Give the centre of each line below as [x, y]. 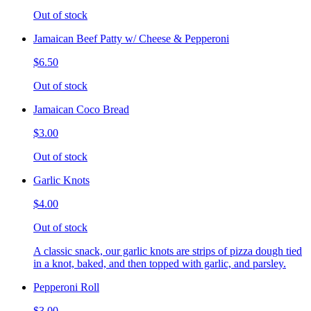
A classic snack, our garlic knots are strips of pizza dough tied [168, 251]
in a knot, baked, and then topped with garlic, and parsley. [160, 263]
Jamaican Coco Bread [81, 109]
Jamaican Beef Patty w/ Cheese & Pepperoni [131, 38]
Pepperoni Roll [66, 287]
